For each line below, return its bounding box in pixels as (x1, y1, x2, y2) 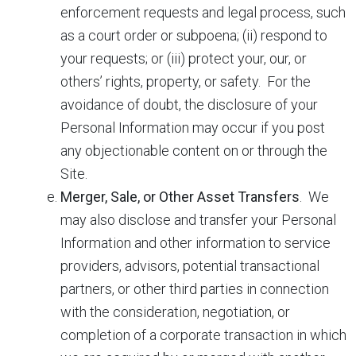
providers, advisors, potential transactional (60, 257, 319, 274)
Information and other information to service (60, 234, 331, 251)
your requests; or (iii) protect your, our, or (60, 50, 307, 67)
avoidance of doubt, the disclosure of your (60, 96, 318, 113)
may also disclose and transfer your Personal (60, 211, 336, 228)
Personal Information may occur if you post (60, 119, 325, 136)
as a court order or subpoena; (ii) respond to (60, 27, 327, 44)
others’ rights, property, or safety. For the (60, 73, 311, 90)
